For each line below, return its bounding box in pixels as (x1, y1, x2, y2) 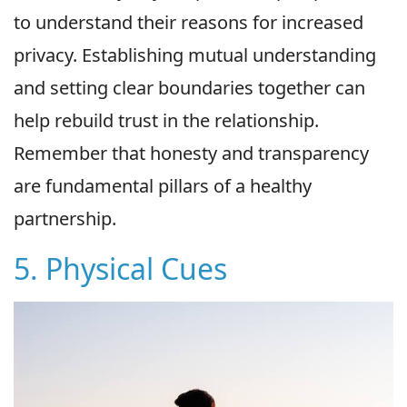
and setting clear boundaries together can (14, 75, 365, 101)
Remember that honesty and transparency (14, 141, 369, 166)
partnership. (14, 206, 116, 232)
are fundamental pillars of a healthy (14, 174, 312, 199)
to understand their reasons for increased (14, 10, 363, 35)
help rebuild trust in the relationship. (14, 108, 319, 134)
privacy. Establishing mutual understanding (14, 43, 376, 68)
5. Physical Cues (14, 249, 227, 289)
